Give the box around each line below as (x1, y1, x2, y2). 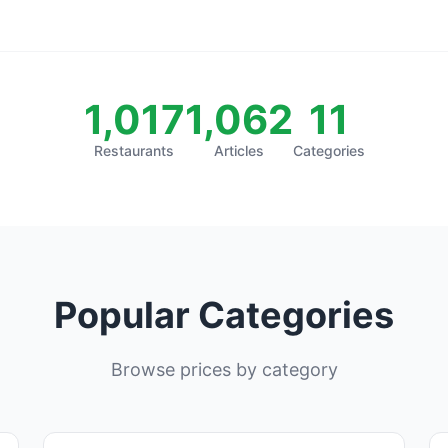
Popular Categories (54, 292, 394, 337)
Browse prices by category (110, 358, 338, 380)
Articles (213, 141, 264, 159)
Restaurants (94, 141, 174, 159)
